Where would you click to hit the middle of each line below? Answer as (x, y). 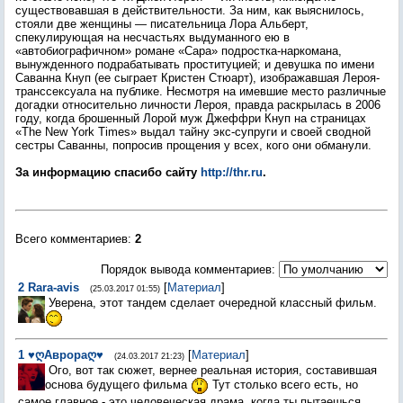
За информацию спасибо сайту (108, 172)
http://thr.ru (232, 172)
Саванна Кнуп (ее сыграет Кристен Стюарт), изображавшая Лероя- (197, 78)
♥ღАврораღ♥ (66, 355)
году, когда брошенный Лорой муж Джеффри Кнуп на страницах (191, 118)
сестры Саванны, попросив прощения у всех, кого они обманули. (193, 145)
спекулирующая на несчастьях (100, 37)
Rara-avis (54, 287)
